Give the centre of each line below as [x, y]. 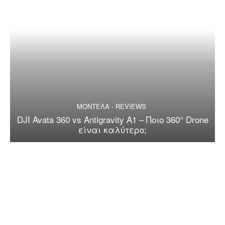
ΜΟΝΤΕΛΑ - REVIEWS [111, 106]
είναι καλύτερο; [113, 129]
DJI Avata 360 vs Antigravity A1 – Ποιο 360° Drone [113, 119]
